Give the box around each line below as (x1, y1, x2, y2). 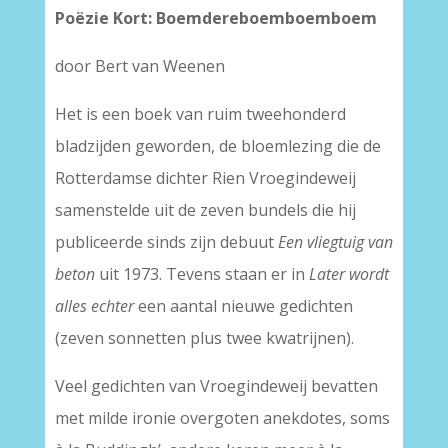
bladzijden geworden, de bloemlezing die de (54, 135, 381, 157)
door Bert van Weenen (54, 55, 225, 77)
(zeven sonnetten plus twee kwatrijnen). (54, 327, 354, 349)
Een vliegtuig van (277, 231, 393, 253)
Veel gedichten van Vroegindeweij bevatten (54, 375, 378, 397)
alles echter (54, 295, 134, 317)
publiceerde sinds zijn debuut (54, 231, 278, 253)
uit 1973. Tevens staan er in (94, 263, 309, 285)
